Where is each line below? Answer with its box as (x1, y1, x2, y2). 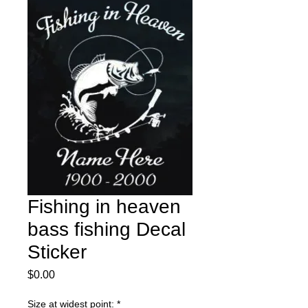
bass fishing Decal (27, 218, 186, 240)
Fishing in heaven (27, 195, 181, 217)
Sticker (27, 241, 87, 263)
